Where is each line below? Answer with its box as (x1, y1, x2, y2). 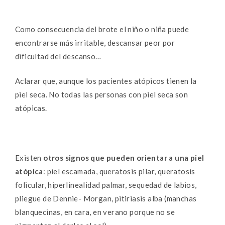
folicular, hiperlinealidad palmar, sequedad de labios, (15, 180, 197, 190)
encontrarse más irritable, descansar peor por (15, 38, 175, 47)
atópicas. (15, 103, 47, 113)
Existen (15, 153, 44, 163)
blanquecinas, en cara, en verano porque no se (15, 207, 175, 217)
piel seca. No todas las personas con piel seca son (15, 90, 188, 99)
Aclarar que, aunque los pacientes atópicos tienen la (15, 76, 197, 86)
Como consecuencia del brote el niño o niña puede (15, 24, 189, 34)
